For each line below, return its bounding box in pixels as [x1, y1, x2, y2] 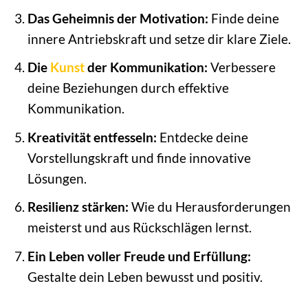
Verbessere [207, 59, 276, 76]
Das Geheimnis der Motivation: [27, 10, 208, 26]
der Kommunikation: [84, 59, 208, 76]
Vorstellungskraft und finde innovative [27, 149, 251, 166]
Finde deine [208, 10, 279, 26]
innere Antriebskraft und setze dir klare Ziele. [27, 30, 291, 47]
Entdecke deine [156, 129, 248, 145]
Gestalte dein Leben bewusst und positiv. [27, 268, 263, 285]
